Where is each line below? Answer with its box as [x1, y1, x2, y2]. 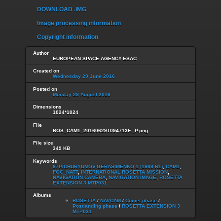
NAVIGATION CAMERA [53, 174, 106, 180]
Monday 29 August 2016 [53, 91, 110, 97]
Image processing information [37, 20, 121, 27]
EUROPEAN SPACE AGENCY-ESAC [53, 55, 137, 61]
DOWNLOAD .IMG [37, 6, 86, 13]
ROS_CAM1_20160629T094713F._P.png [53, 127, 148, 133]
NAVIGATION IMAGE [109, 174, 156, 180]
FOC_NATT [53, 169, 78, 175]
